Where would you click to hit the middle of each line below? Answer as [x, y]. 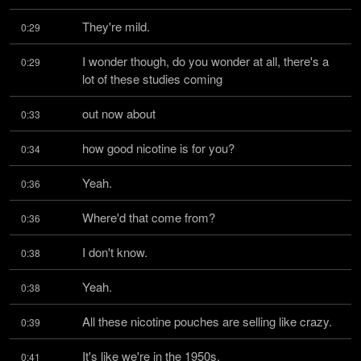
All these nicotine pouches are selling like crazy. [207, 321]
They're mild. [116, 26]
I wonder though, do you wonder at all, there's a [205, 61]
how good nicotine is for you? [158, 148]
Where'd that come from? [149, 217]
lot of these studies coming [152, 79]
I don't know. [115, 252]
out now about [119, 113]
